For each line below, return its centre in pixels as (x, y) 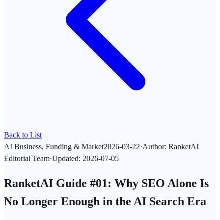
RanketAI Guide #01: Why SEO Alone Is (106, 183)
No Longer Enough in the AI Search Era (105, 201)
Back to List (23, 135)
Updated (65, 158)
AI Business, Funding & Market (54, 147)
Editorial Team (27, 158)
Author (153, 147)
